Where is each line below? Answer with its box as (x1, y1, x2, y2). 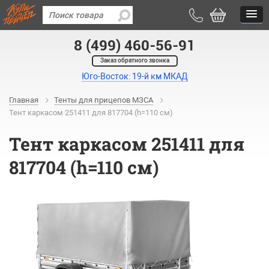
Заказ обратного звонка (100, 57, 169, 64)
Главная (9, 95, 38, 104)
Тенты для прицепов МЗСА (54, 95, 153, 104)
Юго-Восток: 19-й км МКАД (81, 71, 188, 81)
